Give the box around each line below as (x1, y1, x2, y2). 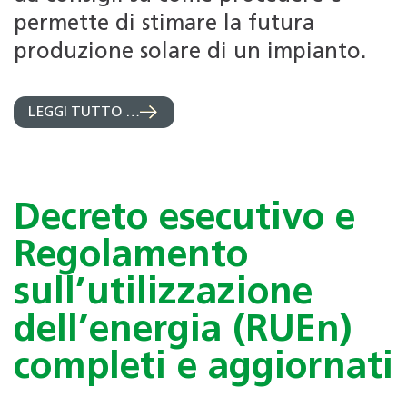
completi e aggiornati (14, 350, 393, 388)
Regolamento (14, 238, 248, 276)
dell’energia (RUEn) (14, 313, 352, 351)
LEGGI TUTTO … (28, 105, 140, 121)
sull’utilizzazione (14, 275, 313, 313)
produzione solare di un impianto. (14, 42, 366, 65)
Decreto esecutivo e (14, 201, 355, 239)
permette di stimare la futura (14, 14, 314, 36)
